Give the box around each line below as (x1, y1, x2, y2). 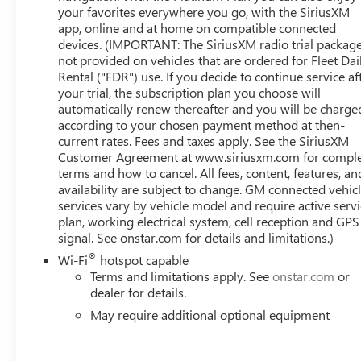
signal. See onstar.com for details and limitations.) (58, 228, 334, 246)
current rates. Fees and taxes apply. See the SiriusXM (58, 131, 350, 149)
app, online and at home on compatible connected (58, 19, 337, 36)
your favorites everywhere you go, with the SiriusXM (58, 2, 351, 20)
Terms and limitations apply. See (90, 267, 273, 284)
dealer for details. (90, 283, 187, 301)
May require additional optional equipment (90, 305, 330, 323)
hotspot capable (97, 251, 189, 268)
